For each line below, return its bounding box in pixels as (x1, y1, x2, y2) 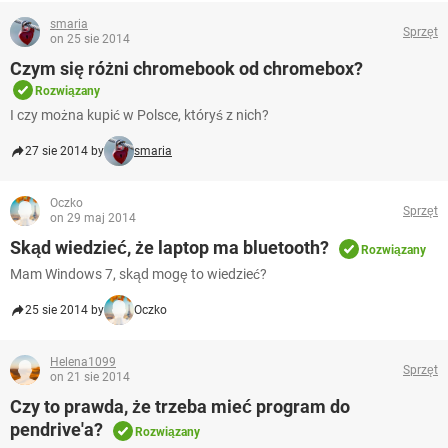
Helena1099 (50, 355, 116, 370)
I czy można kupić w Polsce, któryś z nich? (10, 107, 269, 124)
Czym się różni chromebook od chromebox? (10, 58, 363, 80)
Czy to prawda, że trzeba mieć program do (10, 396, 350, 418)
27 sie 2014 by (25, 144, 104, 159)
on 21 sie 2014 (50, 370, 130, 385)
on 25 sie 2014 (50, 32, 130, 47)
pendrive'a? (10, 419, 103, 441)
